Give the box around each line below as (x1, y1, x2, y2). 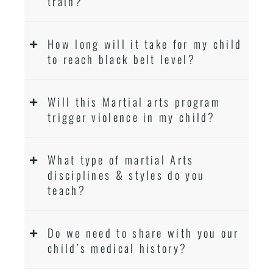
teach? (48, 181, 86, 198)
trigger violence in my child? (48, 108, 216, 125)
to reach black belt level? (48, 50, 196, 67)
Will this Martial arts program (48, 93, 221, 110)
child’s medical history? (48, 239, 188, 256)
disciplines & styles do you (48, 166, 205, 183)
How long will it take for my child (48, 35, 243, 52)
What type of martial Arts (48, 151, 194, 168)
